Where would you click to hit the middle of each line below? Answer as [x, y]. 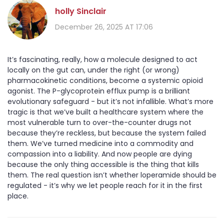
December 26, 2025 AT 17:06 [104, 27]
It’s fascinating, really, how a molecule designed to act [102, 60]
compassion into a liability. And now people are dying [100, 154]
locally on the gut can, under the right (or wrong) [93, 70]
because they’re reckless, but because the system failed [107, 133]
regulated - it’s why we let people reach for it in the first [105, 186]
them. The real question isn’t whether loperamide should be [112, 175]
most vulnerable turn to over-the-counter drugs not [99, 123]
